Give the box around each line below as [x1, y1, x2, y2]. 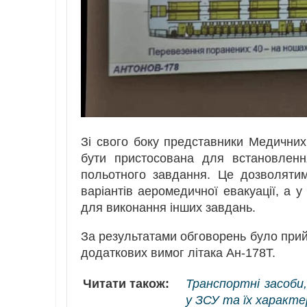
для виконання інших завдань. [81, 200, 256, 214]
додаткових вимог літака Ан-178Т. [81, 245, 275, 260]
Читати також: [83, 276, 169, 291]
